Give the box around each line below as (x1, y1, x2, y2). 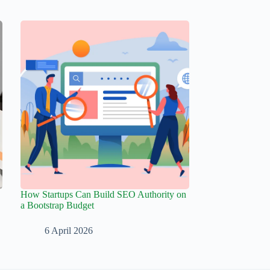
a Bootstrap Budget (20, 200, 94, 211)
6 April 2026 (44, 225, 93, 236)
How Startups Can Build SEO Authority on (20, 189, 186, 200)
